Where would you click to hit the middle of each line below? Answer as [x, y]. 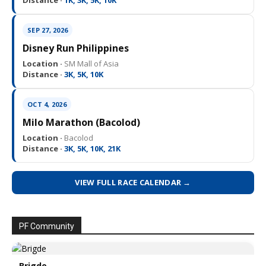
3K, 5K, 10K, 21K [91, 149]
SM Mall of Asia [91, 64]
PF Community [47, 227]
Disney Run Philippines [76, 48]
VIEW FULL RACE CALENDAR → [133, 183]
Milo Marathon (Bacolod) [81, 123]
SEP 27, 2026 [47, 30]
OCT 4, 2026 [47, 104]
